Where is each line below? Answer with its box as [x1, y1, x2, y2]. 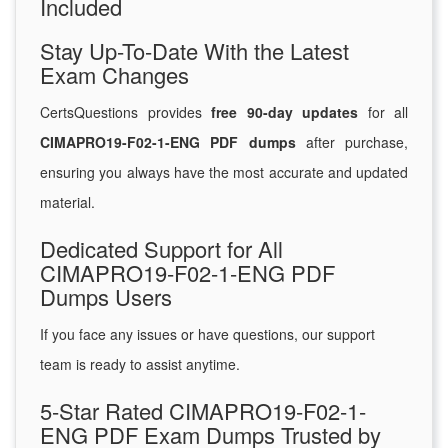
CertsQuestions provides [40, 102, 211, 123]
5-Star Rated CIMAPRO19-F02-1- [40, 395, 366, 427]
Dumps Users [40, 281, 172, 313]
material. [40, 192, 95, 213]
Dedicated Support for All [40, 233, 283, 265]
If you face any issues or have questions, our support [40, 324, 375, 345]
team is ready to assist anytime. [40, 354, 240, 375]
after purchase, [295, 132, 408, 153]
